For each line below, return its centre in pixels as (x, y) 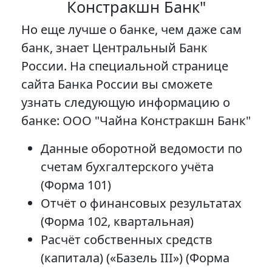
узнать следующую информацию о (126, 103)
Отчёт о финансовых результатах (141, 203)
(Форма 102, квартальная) (117, 222)
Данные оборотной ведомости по (141, 149)
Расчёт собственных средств (127, 240)
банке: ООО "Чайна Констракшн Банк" (136, 121)
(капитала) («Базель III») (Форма (135, 258)
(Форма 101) (76, 185)
